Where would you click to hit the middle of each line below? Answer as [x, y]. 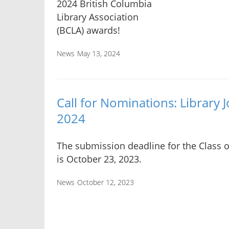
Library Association [98, 17]
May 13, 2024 [99, 54]
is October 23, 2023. [99, 159]
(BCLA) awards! [88, 30]
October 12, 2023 [106, 182]
